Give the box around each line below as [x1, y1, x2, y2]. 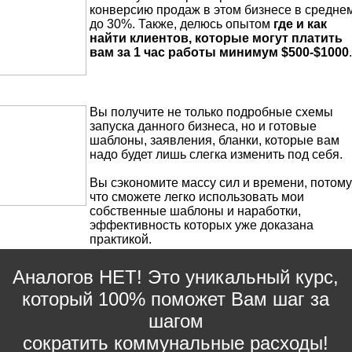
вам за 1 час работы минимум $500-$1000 [89, 46, 349, 60]
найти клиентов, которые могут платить [89, 31, 343, 46]
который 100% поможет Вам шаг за [22, 288, 329, 310]
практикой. [89, 233, 152, 247]
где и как [273, 17, 327, 31]
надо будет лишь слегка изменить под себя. [89, 148, 343, 162]
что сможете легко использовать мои [89, 190, 304, 204]
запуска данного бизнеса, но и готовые [89, 119, 317, 134]
